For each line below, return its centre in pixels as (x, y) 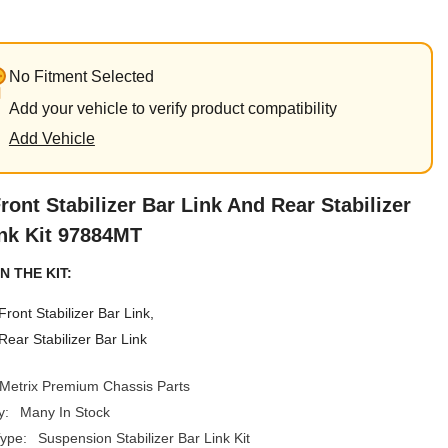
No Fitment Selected (81, 76)
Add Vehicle (51, 138)
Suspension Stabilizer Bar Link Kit (143, 437)
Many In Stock (64, 411)
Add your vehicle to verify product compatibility (172, 108)
